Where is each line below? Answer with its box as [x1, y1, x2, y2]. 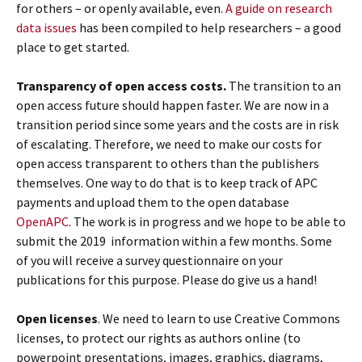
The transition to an [226, 78, 341, 95]
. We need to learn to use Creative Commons [98, 310, 340, 327]
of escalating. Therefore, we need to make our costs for [16, 136, 322, 153]
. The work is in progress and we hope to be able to [69, 213, 346, 230]
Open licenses [16, 310, 98, 327]
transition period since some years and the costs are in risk [16, 116, 339, 133]
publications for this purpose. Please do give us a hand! [16, 271, 317, 288]
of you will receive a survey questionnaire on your [16, 252, 283, 269]
